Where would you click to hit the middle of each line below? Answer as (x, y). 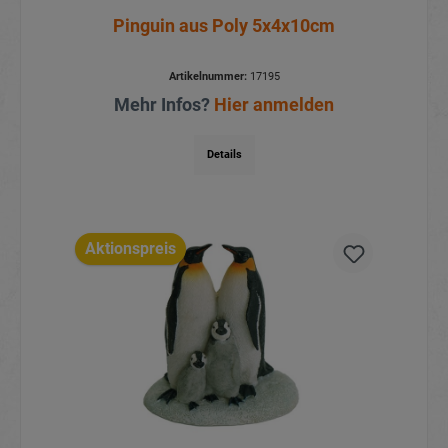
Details (224, 155)
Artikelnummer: (207, 77)
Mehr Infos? (164, 105)
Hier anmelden (274, 105)
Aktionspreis (130, 248)
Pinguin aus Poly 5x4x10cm (224, 26)
